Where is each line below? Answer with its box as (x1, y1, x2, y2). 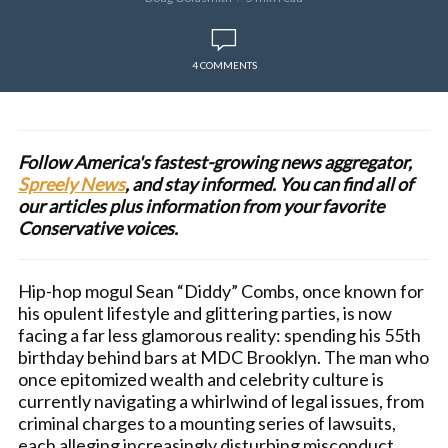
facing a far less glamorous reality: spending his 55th (18, 324, 421, 346)
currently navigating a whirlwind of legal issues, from (18, 390, 424, 412)
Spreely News (18, 173, 125, 195)
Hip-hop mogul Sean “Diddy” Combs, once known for (18, 280, 424, 302)
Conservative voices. (18, 217, 181, 239)
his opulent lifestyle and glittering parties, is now (18, 302, 392, 324)
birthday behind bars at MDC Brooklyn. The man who (18, 346, 429, 368)
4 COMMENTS (191, 59, 257, 71)
